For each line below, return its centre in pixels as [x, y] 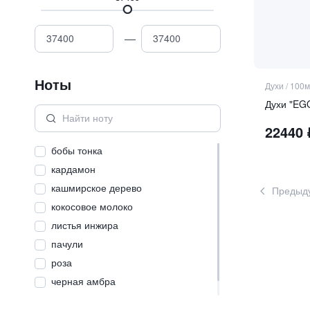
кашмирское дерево [96, 187]
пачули [67, 243]
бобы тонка [76, 150]
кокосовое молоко [92, 206]
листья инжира [84, 225]
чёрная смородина [94, 299]
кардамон [73, 168]
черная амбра [83, 281]
